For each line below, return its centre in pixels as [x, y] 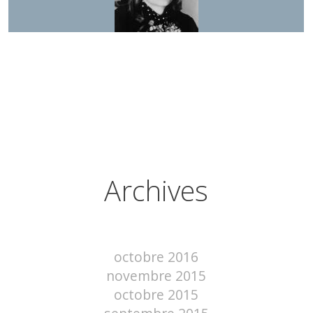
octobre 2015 [156, 294]
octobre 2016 [156, 256]
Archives [156, 190]
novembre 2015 [156, 275]
